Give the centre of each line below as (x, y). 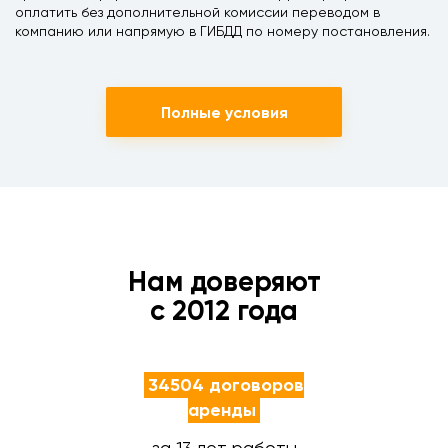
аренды (222, 410)
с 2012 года (224, 310)
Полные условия (224, 112)
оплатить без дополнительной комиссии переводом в (197, 12)
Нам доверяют (224, 281)
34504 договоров (226, 385)
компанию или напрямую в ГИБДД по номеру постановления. (222, 31)
